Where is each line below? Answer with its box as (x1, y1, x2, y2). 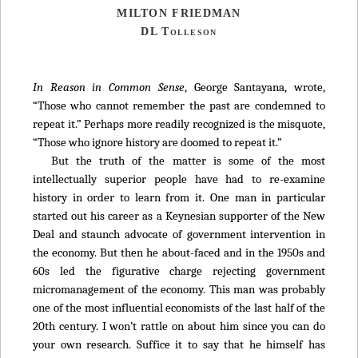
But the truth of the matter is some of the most (51, 153, 325, 169)
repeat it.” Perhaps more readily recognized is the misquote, (33, 117, 325, 132)
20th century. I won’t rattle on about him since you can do (33, 319, 325, 334)
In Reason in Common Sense (33, 80, 185, 95)
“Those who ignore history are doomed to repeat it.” (33, 135, 282, 150)
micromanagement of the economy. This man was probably (33, 282, 325, 297)
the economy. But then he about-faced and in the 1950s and (33, 245, 325, 261)
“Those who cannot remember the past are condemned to (33, 98, 325, 113)
